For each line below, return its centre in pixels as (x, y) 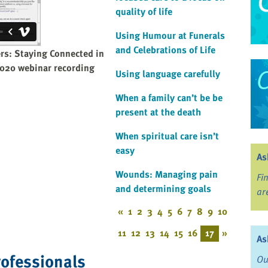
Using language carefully (168, 74)
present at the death (159, 112)
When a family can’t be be (169, 98)
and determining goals (164, 189)
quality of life (144, 12)
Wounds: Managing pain (167, 174)
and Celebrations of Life (166, 50)
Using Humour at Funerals (170, 36)
